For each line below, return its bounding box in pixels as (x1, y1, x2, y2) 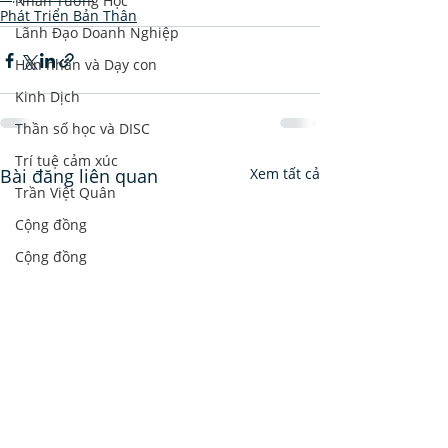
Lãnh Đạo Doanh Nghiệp (15, 23, 179, 42)
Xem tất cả (250, 164, 320, 183)
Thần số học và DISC (15, 119, 150, 138)
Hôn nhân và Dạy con (15, 55, 157, 74)
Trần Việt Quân (15, 183, 116, 202)
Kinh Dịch (15, 87, 80, 106)
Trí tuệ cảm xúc (15, 151, 118, 170)
